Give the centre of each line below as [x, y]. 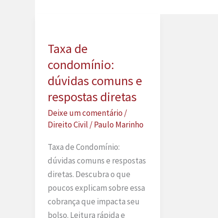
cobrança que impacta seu [93, 202]
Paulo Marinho [118, 124]
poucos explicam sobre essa [96, 188]
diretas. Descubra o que [89, 174]
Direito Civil [68, 124]
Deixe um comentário [85, 113]
